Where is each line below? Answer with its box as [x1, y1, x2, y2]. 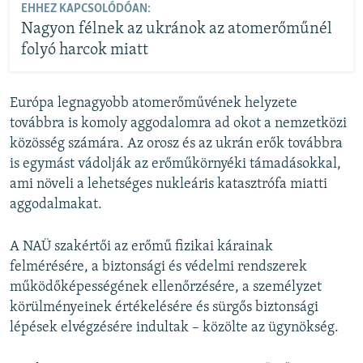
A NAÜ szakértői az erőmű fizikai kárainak [10, 239, 273, 255]
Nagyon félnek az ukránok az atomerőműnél [20, 20, 332, 37]
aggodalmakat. [10, 197, 102, 213]
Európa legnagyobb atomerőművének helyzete [10, 96, 297, 112]
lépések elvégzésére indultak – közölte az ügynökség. [10, 320, 339, 336]
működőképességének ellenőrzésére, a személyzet [10, 280, 322, 296]
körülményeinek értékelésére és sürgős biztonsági [10, 300, 318, 316]
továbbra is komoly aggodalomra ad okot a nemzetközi [10, 116, 347, 132]
